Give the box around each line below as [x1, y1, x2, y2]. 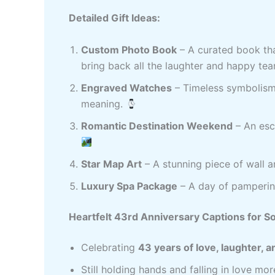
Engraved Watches [81, 82, 172, 95]
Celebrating [81, 241, 138, 254]
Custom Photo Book [81, 44, 177, 56]
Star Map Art [81, 158, 142, 171]
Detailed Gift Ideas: [69, 12, 160, 25]
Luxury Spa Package [81, 180, 177, 193]
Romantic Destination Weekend [81, 120, 233, 133]
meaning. [81, 98, 126, 110]
